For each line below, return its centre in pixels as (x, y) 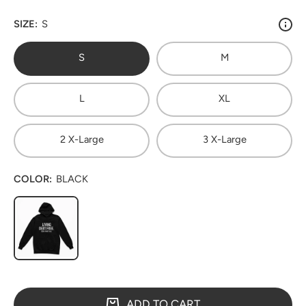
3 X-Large (224, 140)
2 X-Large (82, 140)
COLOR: (33, 179)
